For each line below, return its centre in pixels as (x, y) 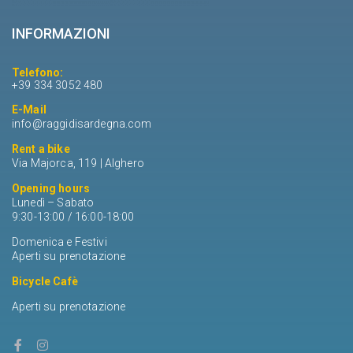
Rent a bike (41, 149)
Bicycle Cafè (45, 281)
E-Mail (29, 109)
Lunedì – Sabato (53, 202)
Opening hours (51, 188)
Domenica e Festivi (59, 242)
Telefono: (38, 72)
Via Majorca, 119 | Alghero (78, 163)
